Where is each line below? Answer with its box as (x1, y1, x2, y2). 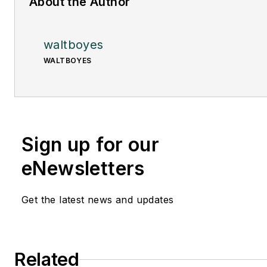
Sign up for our (21, 133, 159, 157)
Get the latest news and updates (21, 194, 174, 206)
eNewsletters (21, 157, 145, 181)
